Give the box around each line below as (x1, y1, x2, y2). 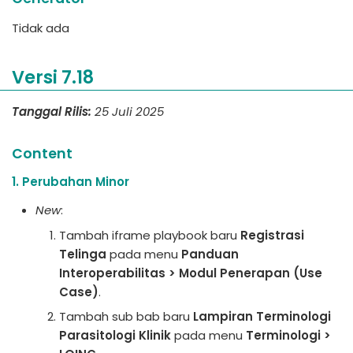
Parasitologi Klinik (59, 327, 171, 344)
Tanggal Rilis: (12, 103, 91, 120)
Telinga (59, 245, 106, 262)
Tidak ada (12, 19, 69, 36)
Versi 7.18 (12, 64, 94, 90)
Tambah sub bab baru (59, 308, 193, 325)
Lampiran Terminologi (193, 308, 331, 325)
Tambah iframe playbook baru (59, 226, 240, 243)
